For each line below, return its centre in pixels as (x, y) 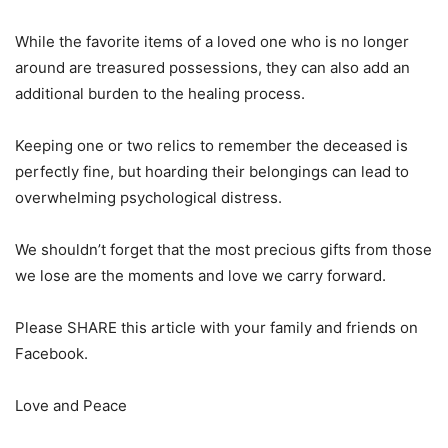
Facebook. (51, 354)
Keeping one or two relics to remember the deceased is (211, 146)
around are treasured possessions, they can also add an (212, 68)
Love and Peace (71, 406)
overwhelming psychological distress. (148, 198)
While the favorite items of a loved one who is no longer (212, 42)
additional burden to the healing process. (160, 94)
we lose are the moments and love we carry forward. (200, 276)
